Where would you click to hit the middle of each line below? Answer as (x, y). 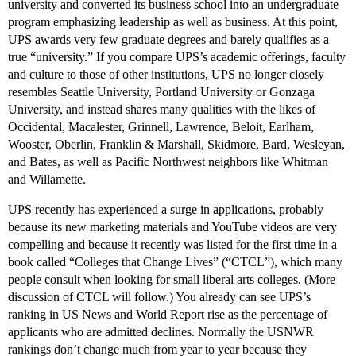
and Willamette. (47, 180)
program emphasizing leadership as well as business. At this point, (173, 22)
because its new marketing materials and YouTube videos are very (172, 227)
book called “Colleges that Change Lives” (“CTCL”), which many (175, 262)
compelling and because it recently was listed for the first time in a (172, 245)
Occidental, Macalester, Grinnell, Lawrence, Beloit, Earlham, (161, 127)
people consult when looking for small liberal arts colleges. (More (172, 280)
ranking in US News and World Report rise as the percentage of (168, 315)
